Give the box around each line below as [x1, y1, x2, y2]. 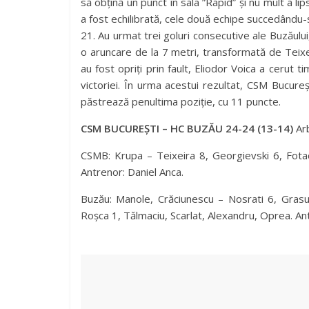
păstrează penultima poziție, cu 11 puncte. [81, 94, 281, 108]
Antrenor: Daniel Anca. [81, 165, 183, 179]
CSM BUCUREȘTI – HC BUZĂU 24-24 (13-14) [81, 121, 293, 135]
